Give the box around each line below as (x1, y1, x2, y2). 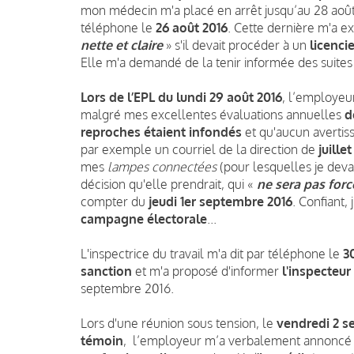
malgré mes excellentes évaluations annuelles (81, 106, 345, 122)
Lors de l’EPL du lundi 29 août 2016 (81, 88, 282, 105)
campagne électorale (81, 210, 207, 227)
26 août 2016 (156, 19, 228, 36)
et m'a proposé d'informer (132, 262, 282, 279)
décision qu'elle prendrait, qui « (81, 175, 257, 192)
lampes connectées (107, 158, 217, 175)
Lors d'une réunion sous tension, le (81, 314, 277, 331)
